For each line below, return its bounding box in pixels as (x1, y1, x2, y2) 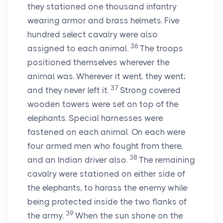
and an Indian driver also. (27, 155, 127, 165)
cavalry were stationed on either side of (27, 169, 185, 179)
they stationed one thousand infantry (27, 1, 177, 12)
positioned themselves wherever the (27, 57, 170, 68)
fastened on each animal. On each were (27, 127, 186, 137)
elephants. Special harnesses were (27, 113, 163, 123)
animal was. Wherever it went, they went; (27, 71, 186, 82)
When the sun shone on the (75, 211, 183, 221)
